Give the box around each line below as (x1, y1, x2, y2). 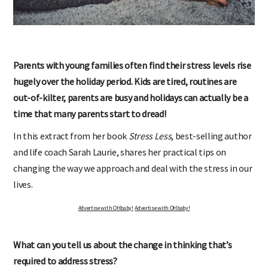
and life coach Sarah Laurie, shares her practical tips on (13, 145, 227, 158)
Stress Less (128, 129, 172, 142)
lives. (13, 178, 33, 190)
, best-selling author (171, 129, 252, 142)
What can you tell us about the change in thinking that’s (13, 238, 232, 251)
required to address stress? (13, 254, 117, 267)
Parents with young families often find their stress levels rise (13, 59, 251, 71)
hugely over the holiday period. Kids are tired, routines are (13, 75, 237, 87)
